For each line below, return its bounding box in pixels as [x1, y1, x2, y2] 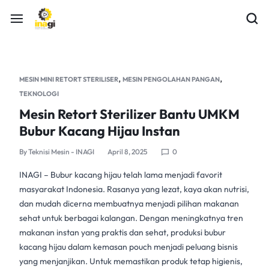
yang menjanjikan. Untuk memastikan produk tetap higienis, [19, 256, 243, 267]
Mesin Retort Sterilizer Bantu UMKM [19, 106, 240, 122]
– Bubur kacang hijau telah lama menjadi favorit [44, 169, 222, 180]
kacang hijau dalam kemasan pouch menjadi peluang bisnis [19, 241, 238, 252]
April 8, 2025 [107, 147, 148, 156]
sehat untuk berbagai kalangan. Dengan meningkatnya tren [19, 213, 243, 223]
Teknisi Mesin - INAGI [28, 147, 94, 156]
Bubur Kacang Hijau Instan [19, 122, 180, 139]
